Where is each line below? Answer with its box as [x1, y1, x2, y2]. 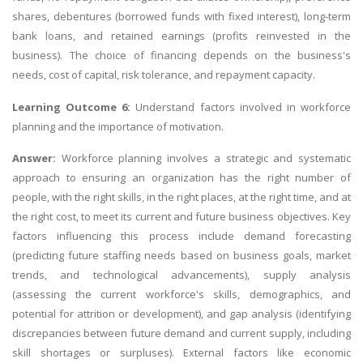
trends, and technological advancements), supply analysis [12, 267, 351, 283]
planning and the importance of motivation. [12, 118, 224, 134]
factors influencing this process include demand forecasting [12, 228, 351, 244]
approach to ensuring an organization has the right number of [12, 170, 351, 186]
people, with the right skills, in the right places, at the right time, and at [12, 190, 351, 205]
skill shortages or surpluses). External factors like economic [12, 345, 351, 361]
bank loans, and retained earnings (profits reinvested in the [12, 28, 351, 44]
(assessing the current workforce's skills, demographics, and [12, 287, 351, 302]
